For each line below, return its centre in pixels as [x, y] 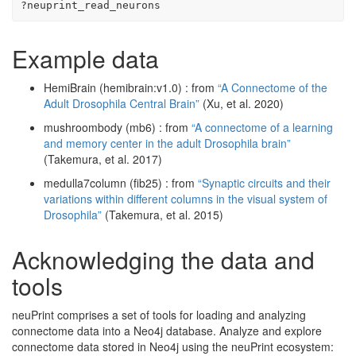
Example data [85, 58]
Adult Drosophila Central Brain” [122, 103]
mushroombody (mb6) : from [118, 127]
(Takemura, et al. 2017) [103, 159]
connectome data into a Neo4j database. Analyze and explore [167, 330]
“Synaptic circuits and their [264, 182]
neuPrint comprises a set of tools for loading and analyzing [159, 314]
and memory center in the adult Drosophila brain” [167, 143]
